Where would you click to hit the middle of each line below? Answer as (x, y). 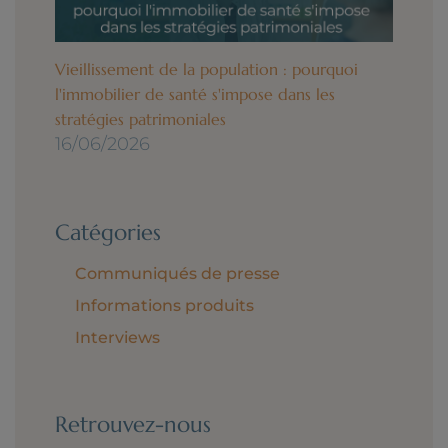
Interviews (117, 337)
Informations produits (164, 305)
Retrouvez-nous (133, 424)
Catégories (108, 232)
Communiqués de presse (177, 273)
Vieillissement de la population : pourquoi (206, 68)
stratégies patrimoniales (140, 118)
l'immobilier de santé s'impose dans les (195, 93)
